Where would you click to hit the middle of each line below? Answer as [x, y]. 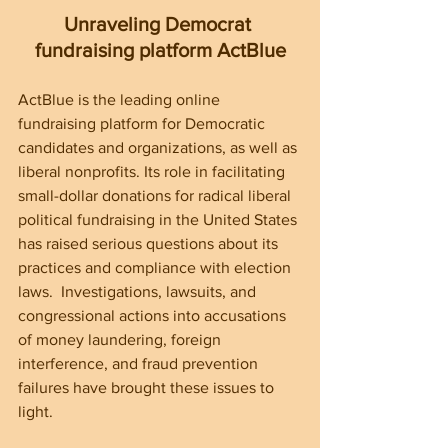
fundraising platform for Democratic [143, 123]
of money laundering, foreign [121, 339]
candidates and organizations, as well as [159, 147]
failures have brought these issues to [148, 387]
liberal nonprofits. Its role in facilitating [153, 171]
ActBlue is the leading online [121, 99]
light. [35, 411]
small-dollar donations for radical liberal [156, 195]
